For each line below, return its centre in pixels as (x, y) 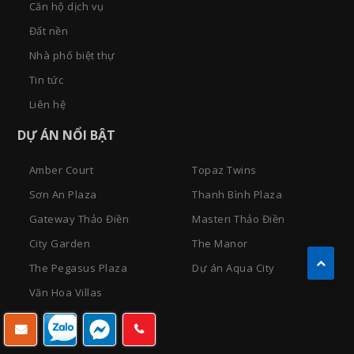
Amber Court (61, 170)
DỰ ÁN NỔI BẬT (66, 136)
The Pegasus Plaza (78, 268)
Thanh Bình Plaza (237, 195)
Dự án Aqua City (233, 268)
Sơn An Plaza (63, 195)
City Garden (60, 244)
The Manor (220, 244)
